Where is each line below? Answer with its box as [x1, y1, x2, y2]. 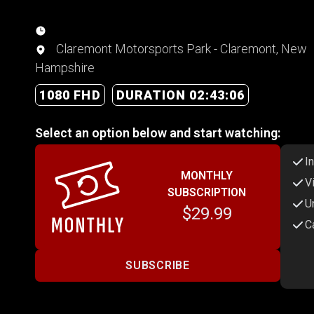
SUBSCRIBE [125, 259, 190, 273]
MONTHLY [181, 168, 233, 182]
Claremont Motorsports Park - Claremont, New [53, 41, 307, 56]
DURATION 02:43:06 [116, 87, 245, 102]
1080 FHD [39, 87, 101, 102]
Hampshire [35, 60, 95, 75]
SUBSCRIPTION [168, 185, 246, 199]
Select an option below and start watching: [35, 125, 280, 140]
